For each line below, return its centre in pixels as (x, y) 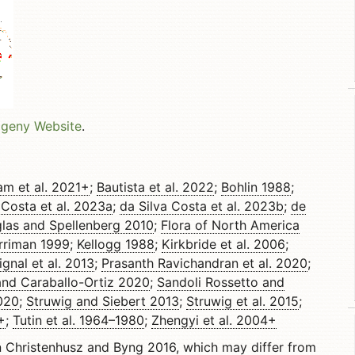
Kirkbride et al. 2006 (223, 244)
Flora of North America (230, 225)
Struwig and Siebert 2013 (103, 301)
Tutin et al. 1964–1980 (78, 320)
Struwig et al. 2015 (242, 301)
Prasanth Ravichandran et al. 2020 (204, 263)
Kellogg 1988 (116, 244)
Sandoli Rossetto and (221, 282)
